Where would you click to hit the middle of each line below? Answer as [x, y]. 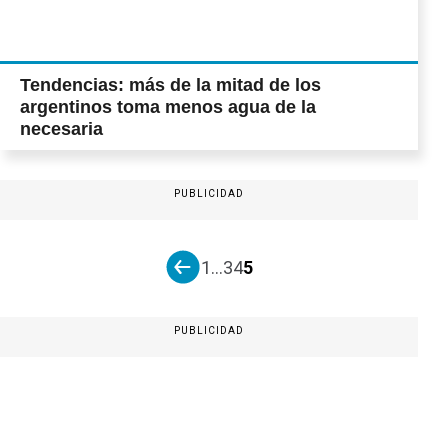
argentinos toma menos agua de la [168, 107]
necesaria [61, 129]
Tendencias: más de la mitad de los [170, 85]
